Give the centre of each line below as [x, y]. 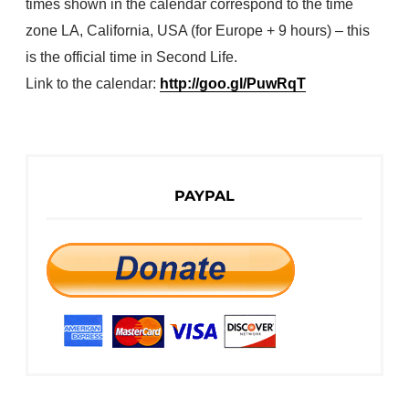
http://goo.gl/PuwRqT [233, 84]
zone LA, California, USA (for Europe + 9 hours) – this [198, 31]
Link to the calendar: [91, 84]
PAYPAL [204, 196]
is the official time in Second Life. [131, 58]
